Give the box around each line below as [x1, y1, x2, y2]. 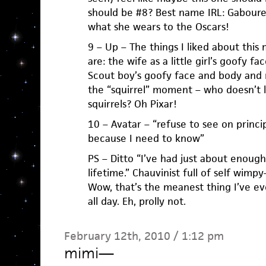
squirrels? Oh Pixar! [87, 97, 177, 111]
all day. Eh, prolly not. [87, 195, 186, 208]
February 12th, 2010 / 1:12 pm [64, 229, 224, 244]
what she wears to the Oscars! [87, 20, 229, 34]
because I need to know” [87, 132, 204, 145]
